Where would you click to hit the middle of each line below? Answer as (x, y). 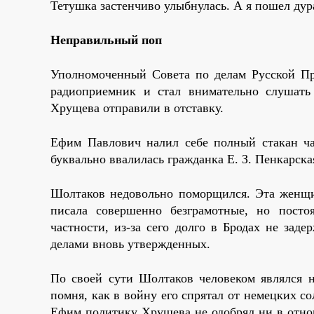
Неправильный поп (106, 40)
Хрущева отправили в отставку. (137, 108)
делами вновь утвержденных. (130, 244)
